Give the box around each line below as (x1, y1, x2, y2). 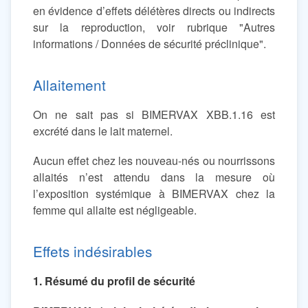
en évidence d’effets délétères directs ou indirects (33, 3, 275, 19)
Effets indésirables (33, 241, 152, 262)
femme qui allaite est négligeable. (33, 202, 197, 219)
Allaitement (33, 74, 106, 96)
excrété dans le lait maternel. (33, 123, 173, 140)
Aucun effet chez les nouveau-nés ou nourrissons (33, 153, 275, 169)
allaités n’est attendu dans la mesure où (33, 169, 275, 186)
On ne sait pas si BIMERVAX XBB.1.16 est (33, 107, 275, 123)
